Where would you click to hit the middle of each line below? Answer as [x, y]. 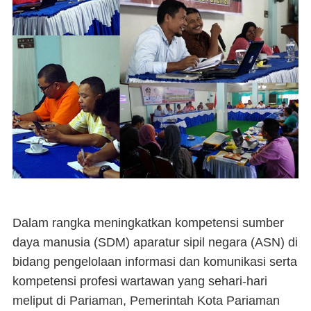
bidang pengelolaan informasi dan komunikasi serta [155, 262]
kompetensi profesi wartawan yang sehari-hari [140, 281]
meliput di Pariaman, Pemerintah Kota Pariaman [146, 301]
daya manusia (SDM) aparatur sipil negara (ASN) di [155, 242]
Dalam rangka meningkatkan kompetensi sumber [148, 223]
